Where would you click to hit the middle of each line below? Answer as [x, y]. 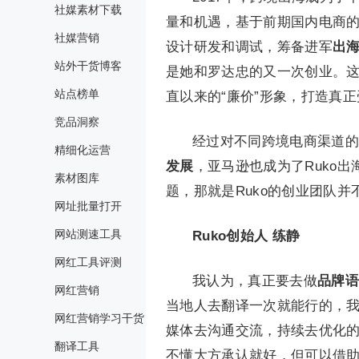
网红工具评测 [88, 262]
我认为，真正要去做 [255, 281]
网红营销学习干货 [99, 318]
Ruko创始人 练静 [246, 236]
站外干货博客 [88, 66]
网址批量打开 [88, 206]
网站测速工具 [88, 234]
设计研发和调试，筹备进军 [249, 47]
